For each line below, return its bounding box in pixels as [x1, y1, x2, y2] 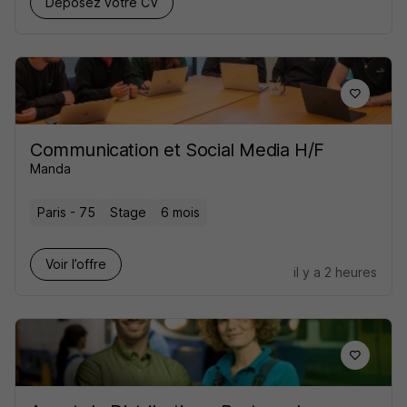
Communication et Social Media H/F [30, 139, 324, 161]
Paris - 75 [37, 204, 95, 220]
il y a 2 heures [293, 264, 377, 280]
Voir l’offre [45, 256, 106, 272]
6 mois [161, 204, 200, 220]
